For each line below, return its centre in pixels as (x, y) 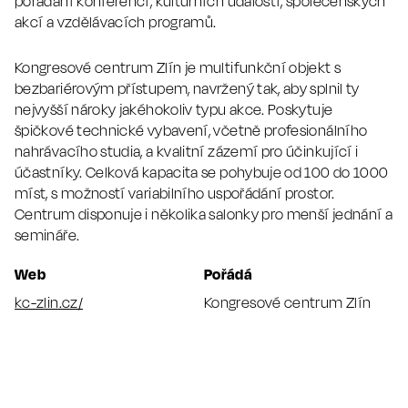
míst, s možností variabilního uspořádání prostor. (175, 192)
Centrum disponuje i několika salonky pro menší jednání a (204, 213)
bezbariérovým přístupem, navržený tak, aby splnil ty (187, 87)
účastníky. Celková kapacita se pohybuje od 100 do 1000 (202, 171)
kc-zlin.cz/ (49, 301)
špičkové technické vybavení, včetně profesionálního (191, 129)
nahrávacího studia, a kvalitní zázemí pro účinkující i (187, 150)
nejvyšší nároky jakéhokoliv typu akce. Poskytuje (174, 108)
